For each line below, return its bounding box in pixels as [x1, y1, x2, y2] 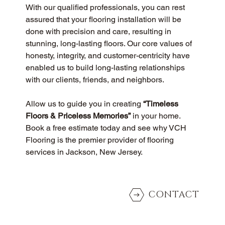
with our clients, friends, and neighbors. [25, 75, 164, 85]
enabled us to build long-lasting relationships [25, 63, 187, 73]
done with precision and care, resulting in [25, 27, 173, 37]
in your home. [130, 111, 182, 121]
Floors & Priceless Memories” [25, 111, 131, 121]
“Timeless [143, 99, 180, 109]
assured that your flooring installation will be [25, 15, 183, 25]
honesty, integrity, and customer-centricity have [25, 51, 192, 61]
